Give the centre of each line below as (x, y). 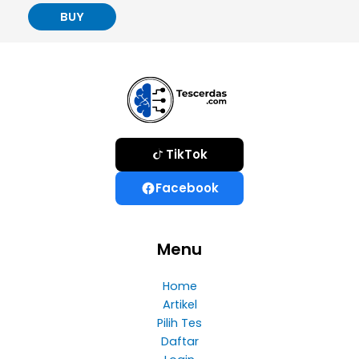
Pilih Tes (179, 323)
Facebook (187, 188)
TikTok (187, 155)
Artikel (179, 304)
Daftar (179, 341)
